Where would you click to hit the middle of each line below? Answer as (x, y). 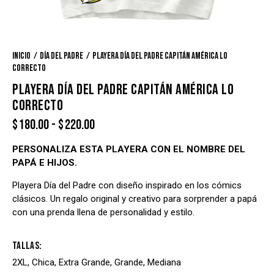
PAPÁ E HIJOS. (45, 163)
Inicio (21, 56)
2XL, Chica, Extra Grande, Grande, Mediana (97, 263)
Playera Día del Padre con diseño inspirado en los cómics (127, 186)
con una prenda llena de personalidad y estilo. (103, 213)
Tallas (26, 246)
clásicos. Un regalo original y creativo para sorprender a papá (135, 199)
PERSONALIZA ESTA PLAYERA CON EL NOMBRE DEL (129, 150)
